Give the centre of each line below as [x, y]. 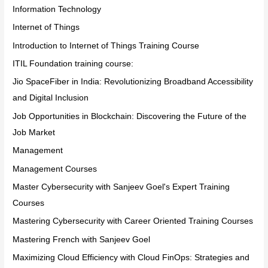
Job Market [34, 132]
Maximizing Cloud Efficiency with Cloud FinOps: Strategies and [131, 258]
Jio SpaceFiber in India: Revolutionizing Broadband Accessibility [133, 82]
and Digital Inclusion [51, 98]
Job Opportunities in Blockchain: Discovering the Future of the [130, 116]
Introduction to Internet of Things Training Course [106, 45]
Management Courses [55, 169]
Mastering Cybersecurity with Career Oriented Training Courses [133, 221]
